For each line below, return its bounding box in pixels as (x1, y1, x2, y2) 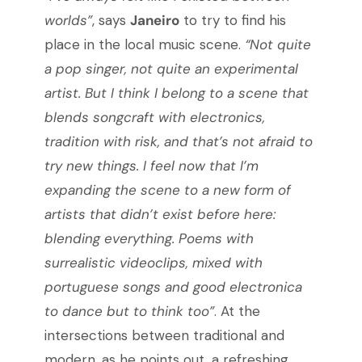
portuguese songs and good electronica (44, 278, 302, 297)
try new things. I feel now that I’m (44, 157, 259, 175)
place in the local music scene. (44, 36, 245, 54)
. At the (213, 302, 260, 321)
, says (91, 11, 130, 30)
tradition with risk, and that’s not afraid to (44, 133, 313, 151)
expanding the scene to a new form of (44, 181, 291, 200)
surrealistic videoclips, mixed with (44, 254, 263, 272)
